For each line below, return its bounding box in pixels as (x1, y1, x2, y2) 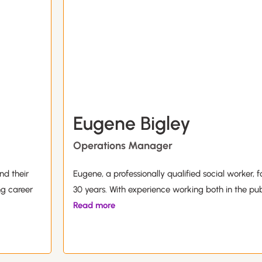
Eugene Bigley (73, 112, 191, 135)
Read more (73, 200, 115, 211)
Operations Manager (73, 139, 173, 153)
